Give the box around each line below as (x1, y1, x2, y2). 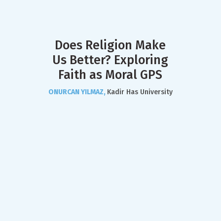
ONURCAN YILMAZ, (48, 88, 107, 96)
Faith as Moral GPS (58, 68, 163, 82)
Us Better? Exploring (52, 53, 169, 68)
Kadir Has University (107, 88, 173, 96)
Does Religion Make (55, 38, 166, 53)
